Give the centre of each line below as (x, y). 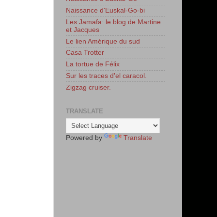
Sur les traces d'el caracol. (106, 76)
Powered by (85, 138)
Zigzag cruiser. (88, 87)
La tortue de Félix (93, 64)
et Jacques (83, 30)
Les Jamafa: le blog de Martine (113, 22)
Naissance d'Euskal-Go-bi (105, 11)
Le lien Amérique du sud (103, 41)
